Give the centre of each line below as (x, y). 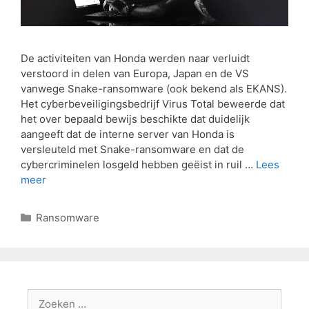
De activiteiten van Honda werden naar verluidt (135, 59)
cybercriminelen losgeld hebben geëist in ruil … (138, 165)
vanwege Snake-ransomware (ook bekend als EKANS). (154, 89)
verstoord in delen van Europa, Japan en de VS (135, 74)
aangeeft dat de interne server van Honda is (128, 134)
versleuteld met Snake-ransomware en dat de (132, 150)
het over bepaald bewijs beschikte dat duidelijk (135, 119)
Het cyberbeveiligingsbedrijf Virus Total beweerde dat (153, 104)
